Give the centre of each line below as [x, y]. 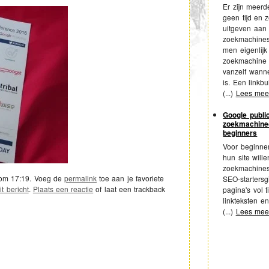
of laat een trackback [129, 189]
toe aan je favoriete [130, 178]
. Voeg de [47, 178]
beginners [240, 132]
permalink [81, 178]
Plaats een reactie [63, 189]
